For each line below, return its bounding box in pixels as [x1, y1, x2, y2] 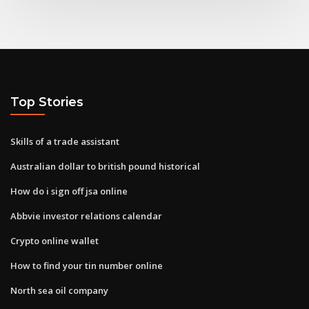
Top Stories [10, 94, 83, 110]
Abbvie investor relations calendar [10, 209, 162, 222]
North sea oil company [10, 283, 108, 297]
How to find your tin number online [10, 259, 163, 272]
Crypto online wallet [10, 234, 99, 247]
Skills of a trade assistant [10, 134, 119, 148]
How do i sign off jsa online [10, 184, 128, 197]
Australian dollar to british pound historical [10, 159, 200, 172]
